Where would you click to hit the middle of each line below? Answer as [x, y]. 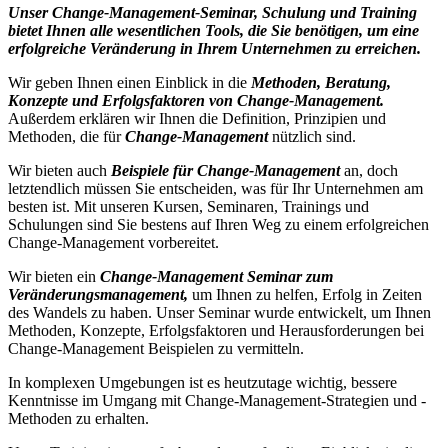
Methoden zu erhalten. [78, 418]
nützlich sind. [314, 136]
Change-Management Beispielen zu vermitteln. [156, 348]
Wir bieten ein [52, 276]
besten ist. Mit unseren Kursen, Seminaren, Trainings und [188, 206]
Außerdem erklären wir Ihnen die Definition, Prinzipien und [197, 118]
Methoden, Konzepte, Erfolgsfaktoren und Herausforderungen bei [216, 330]
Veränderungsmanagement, [98, 294]
